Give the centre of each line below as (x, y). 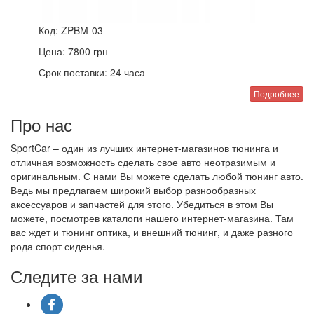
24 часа (126, 73)
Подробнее (277, 94)
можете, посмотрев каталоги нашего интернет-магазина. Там (152, 218)
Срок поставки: (73, 73)
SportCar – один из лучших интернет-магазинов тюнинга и (144, 148)
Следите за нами (76, 276)
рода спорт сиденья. (58, 246)
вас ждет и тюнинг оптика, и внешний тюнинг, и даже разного (152, 232)
